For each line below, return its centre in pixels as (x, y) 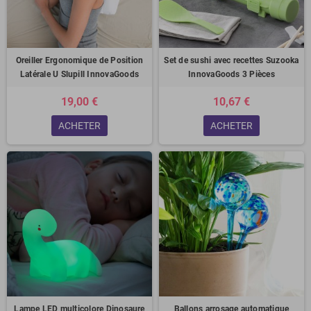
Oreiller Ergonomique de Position (79, 60)
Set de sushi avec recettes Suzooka (232, 60)
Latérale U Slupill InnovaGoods (79, 74)
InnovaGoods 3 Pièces (232, 74)
